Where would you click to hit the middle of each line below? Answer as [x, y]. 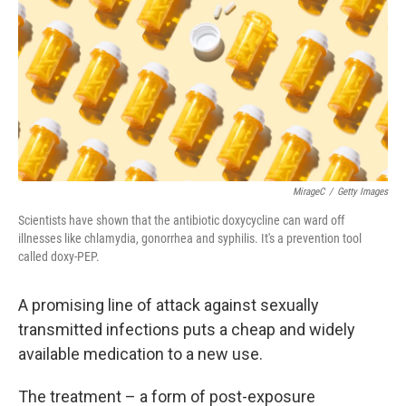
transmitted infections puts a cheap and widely [187, 329]
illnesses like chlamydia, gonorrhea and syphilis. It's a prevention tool [190, 238]
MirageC [309, 192]
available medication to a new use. [140, 354]
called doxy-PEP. [59, 256]
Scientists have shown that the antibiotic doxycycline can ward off [181, 220]
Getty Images [362, 192]
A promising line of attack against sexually [169, 305]
